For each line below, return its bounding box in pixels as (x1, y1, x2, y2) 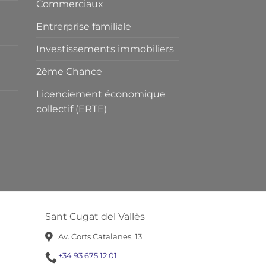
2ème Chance (36, 65, 102, 77)
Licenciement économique (36, 88, 166, 100)
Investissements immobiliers (36, 43, 174, 55)
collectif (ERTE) (36, 103, 107, 115)
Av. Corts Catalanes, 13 (58, 231, 142, 241)
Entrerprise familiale (36, 20, 131, 32)
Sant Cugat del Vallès (45, 210, 145, 222)
